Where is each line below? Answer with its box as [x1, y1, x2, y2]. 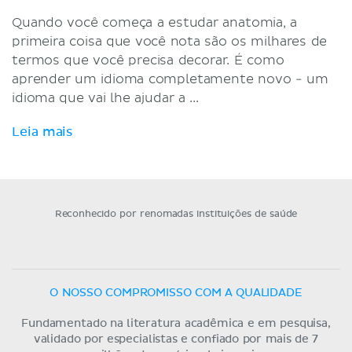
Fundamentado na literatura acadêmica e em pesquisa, [21, 317, 331, 329]
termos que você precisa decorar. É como [12, 52, 284, 68]
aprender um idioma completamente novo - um [12, 71, 328, 87]
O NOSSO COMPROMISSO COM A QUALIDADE [49, 287, 302, 299]
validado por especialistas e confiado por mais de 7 [33, 333, 319, 345]
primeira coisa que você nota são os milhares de [12, 33, 328, 49]
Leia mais [12, 125, 74, 138]
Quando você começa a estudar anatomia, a [12, 14, 298, 31]
